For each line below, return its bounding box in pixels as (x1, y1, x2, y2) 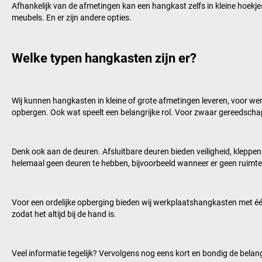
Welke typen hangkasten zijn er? (12, 51, 196, 66)
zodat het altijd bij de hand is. (12, 209, 116, 219)
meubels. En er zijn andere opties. (12, 13, 132, 23)
